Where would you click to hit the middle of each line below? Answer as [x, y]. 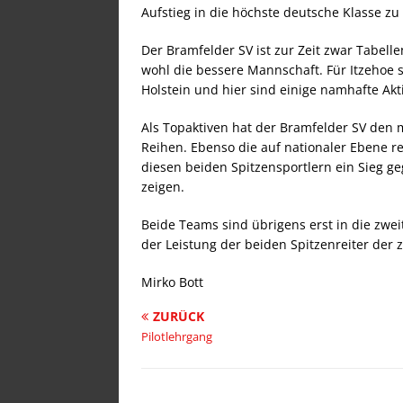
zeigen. [163, 187]
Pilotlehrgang [177, 336]
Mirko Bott [172, 282]
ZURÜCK [179, 316]
